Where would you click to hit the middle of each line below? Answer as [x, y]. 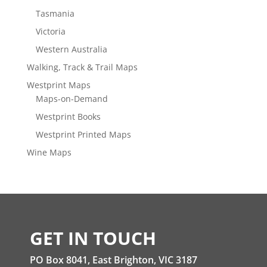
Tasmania [55, 13]
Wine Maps [49, 152]
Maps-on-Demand [72, 98]
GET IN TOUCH [93, 238]
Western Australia [71, 49]
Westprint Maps [58, 85]
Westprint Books [68, 116]
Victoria [50, 31]
